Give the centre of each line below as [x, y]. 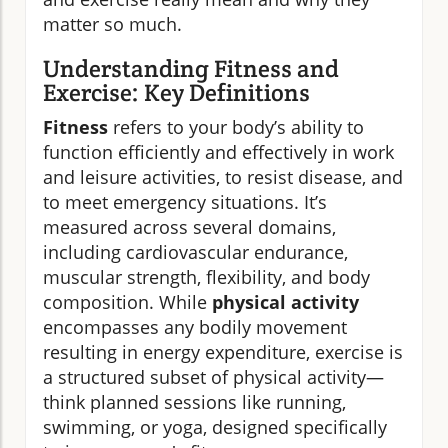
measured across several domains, [189, 227]
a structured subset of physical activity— [213, 377]
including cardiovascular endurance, [195, 252]
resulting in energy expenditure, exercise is [223, 352]
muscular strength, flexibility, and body [206, 277]
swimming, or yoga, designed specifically [215, 427]
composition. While [127, 302]
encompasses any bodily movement [195, 327]
